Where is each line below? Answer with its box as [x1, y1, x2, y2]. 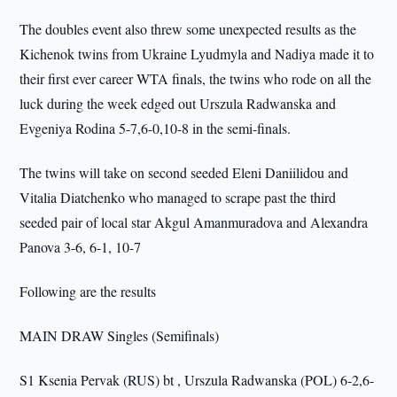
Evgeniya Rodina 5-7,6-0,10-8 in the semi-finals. [19, 119, 292, 137]
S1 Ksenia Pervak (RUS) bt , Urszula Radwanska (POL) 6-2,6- [19, 370, 375, 389]
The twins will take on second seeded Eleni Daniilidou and [19, 163, 349, 182]
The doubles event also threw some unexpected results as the [19, 19, 357, 38]
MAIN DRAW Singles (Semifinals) [19, 326, 220, 345]
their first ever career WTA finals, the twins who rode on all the [19, 69, 372, 88]
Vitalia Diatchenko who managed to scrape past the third [19, 188, 337, 206]
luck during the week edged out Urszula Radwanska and [19, 94, 337, 113]
